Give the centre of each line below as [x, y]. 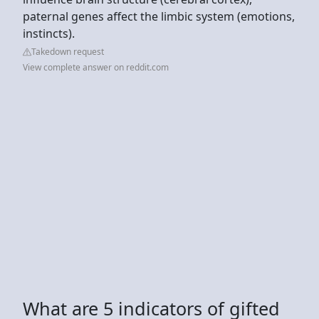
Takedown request [68, 51]
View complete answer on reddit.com [96, 67]
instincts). [50, 33]
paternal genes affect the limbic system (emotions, [159, 16]
